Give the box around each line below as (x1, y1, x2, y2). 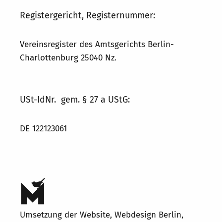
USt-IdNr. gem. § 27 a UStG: (20, 94, 130, 105)
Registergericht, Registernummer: (20, 10, 155, 21)
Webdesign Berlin (114, 209, 181, 220)
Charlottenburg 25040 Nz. (20, 53, 116, 63)
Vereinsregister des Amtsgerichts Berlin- (20, 39, 174, 50)
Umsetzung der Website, (20, 209, 114, 220)
